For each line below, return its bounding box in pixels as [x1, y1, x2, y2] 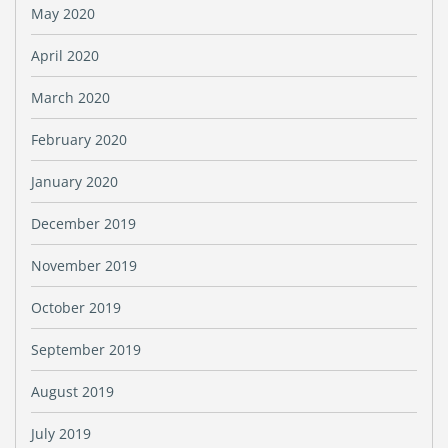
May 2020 [31, 4, 95, 23]
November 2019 [31, 256, 137, 275]
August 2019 [31, 382, 114, 401]
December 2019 [31, 214, 136, 233]
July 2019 [31, 424, 91, 443]
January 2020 [31, 172, 118, 191]
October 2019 [31, 298, 121, 317]
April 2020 [31, 46, 99, 65]
